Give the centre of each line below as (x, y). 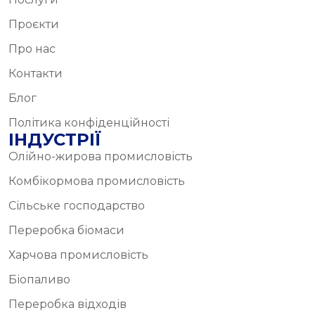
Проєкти (34, 25)
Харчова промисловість (78, 255)
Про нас (32, 49)
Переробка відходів (67, 304)
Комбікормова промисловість (97, 181)
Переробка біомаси (66, 231)
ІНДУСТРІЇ (55, 140)
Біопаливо (39, 280)
